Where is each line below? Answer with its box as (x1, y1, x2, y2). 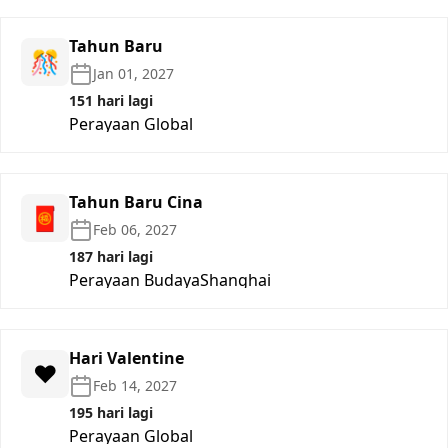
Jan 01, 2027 (93, 63, 174, 83)
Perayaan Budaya (69, 268, 200, 291)
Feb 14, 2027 (93, 375, 177, 395)
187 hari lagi (69, 246, 153, 266)
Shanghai (200, 268, 271, 291)
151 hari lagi (69, 90, 153, 110)
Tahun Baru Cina (69, 190, 203, 213)
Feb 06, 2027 (93, 219, 177, 239)
